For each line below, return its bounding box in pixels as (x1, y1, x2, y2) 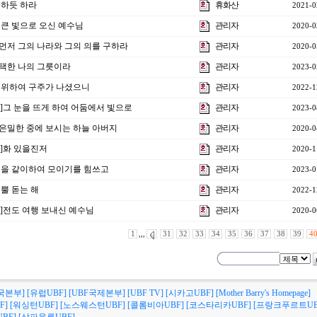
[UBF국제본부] (69, 288, 125, 298)
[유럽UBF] (27, 288, 67, 298)
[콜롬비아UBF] (127, 300, 184, 310)
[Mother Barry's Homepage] (216, 288, 311, 298)
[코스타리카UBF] (186, 300, 251, 310)
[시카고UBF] (166, 288, 214, 298)
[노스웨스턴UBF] (60, 300, 125, 310)
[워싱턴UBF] (10, 300, 58, 310)
